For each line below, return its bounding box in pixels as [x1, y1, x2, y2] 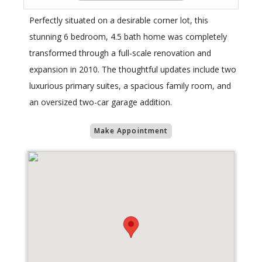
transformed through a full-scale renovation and [29, 47, 211, 59]
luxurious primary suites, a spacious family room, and [29, 80, 231, 92]
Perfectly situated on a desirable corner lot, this [29, 15, 208, 26]
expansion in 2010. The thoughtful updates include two [29, 64, 236, 75]
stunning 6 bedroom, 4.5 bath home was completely [29, 31, 227, 43]
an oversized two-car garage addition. [29, 96, 172, 108]
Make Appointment [94, 126, 168, 136]
